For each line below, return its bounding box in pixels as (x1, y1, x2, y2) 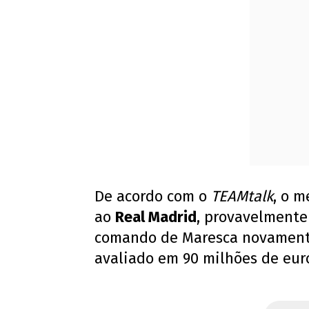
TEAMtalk (211, 187, 273, 206)
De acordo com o (94, 187, 211, 206)
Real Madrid (115, 208, 197, 227)
